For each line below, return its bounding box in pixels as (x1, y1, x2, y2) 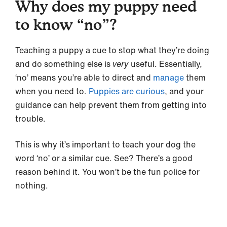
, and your (165, 85, 204, 97)
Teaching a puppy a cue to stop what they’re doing (15, 44, 209, 56)
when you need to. (15, 85, 89, 97)
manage (153, 71, 184, 84)
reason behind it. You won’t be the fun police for (15, 165, 200, 178)
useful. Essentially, (131, 57, 202, 70)
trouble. (15, 112, 46, 125)
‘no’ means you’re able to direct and (15, 71, 153, 84)
